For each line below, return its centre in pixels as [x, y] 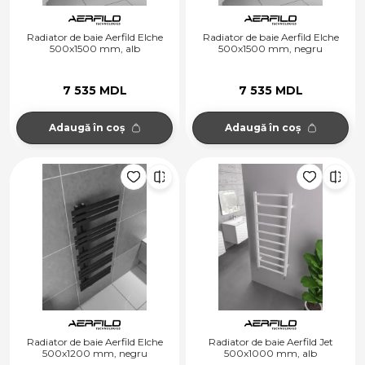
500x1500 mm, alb [95, 49]
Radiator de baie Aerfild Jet [270, 342]
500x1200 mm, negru [95, 354]
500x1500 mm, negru [270, 49]
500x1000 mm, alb [270, 354]
